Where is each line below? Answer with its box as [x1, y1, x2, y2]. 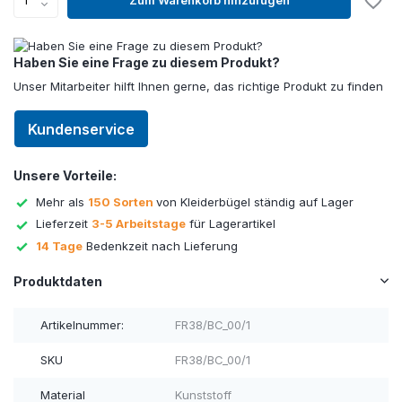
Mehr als [36, 194, 88, 209]
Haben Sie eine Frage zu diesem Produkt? [13, 54, 280, 70]
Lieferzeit [36, 216, 92, 232]
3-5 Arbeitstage [92, 216, 186, 232]
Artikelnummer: [40, 318, 124, 333]
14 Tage [36, 238, 83, 253]
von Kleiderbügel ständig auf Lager [156, 194, 354, 209]
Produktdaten [13, 274, 102, 290]
